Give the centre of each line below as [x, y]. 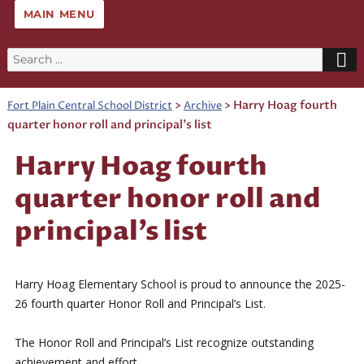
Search [25, 57]
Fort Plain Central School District [89, 105]
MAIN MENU [59, 14]
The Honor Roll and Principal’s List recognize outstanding [164, 343]
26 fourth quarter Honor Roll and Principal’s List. [140, 303]
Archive [202, 105]
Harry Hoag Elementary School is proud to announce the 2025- [180, 284]
